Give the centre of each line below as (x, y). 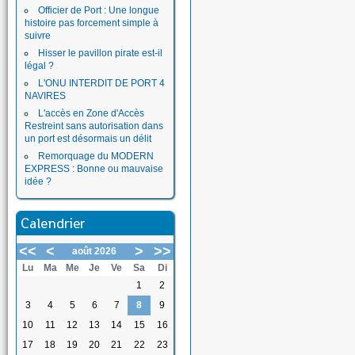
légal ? (39, 66)
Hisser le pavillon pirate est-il (100, 53)
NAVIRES (45, 96)
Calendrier (53, 223)
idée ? (38, 181)
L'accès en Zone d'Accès (91, 113)
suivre (38, 36)
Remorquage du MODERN (96, 156)
